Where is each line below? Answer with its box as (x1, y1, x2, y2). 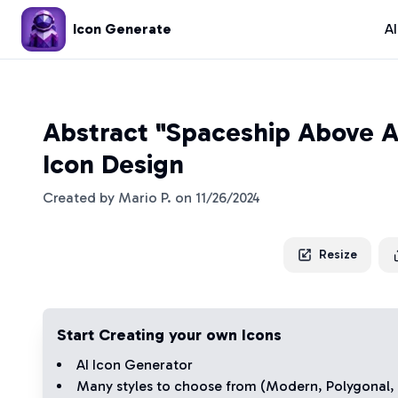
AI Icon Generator (76, 356, 193, 373)
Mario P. (118, 189, 171, 206)
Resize (319, 247, 357, 262)
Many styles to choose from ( (76, 378, 266, 394)
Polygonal (326, 378, 390, 394)
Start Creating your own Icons (57, 325, 282, 345)
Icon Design (43, 148, 184, 180)
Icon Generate (73, 20, 171, 37)
